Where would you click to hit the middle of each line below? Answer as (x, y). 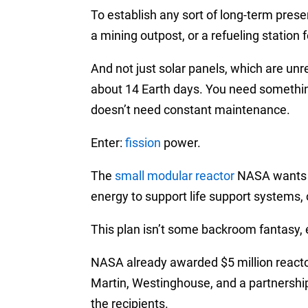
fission (143, 143)
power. (181, 143)
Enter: (108, 143)
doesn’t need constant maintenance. (190, 110)
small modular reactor (175, 176)
